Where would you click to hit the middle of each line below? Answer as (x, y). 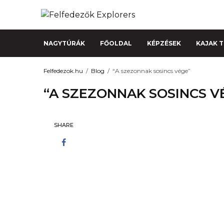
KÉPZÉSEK (164, 43)
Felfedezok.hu (63, 70)
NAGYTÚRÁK (64, 43)
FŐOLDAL (116, 43)
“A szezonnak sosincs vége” (151, 70)
